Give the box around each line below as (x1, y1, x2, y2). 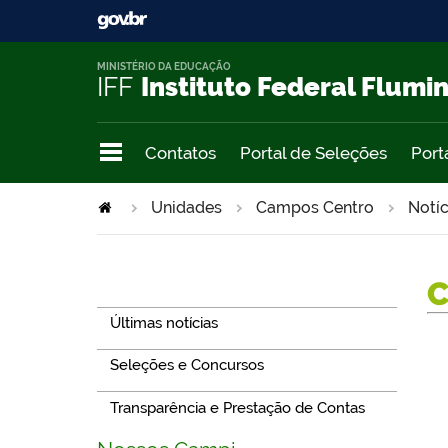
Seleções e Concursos (109, 356, 264, 375)
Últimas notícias (109, 313, 218, 332)
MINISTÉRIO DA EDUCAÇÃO (97, 61, 231, 73)
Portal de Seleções (240, 142, 387, 163)
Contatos (145, 142, 216, 163)
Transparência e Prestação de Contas (109, 398, 365, 417)
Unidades (151, 197, 222, 217)
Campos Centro (256, 197, 374, 217)
